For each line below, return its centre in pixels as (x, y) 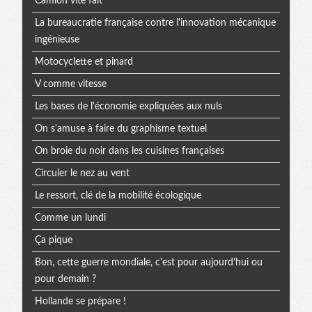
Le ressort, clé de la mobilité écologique (118, 196)
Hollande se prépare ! (80, 302)
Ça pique (53, 241)
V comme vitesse (70, 85)
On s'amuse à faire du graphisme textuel (120, 129)
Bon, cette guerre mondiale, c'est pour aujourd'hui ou (148, 263)
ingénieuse (57, 40)
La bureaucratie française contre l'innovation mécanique (155, 23)
